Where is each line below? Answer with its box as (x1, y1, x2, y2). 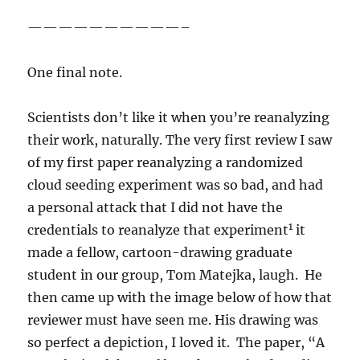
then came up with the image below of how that (27, 289, 333, 305)
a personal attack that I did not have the (27, 199, 284, 215)
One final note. (27, 64, 123, 80)
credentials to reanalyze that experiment (27, 222, 289, 238)
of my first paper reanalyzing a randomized (27, 154, 304, 170)
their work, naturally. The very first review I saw (27, 132, 333, 148)
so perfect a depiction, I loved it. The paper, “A (27, 334, 325, 350)
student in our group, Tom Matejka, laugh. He (27, 267, 323, 283)
